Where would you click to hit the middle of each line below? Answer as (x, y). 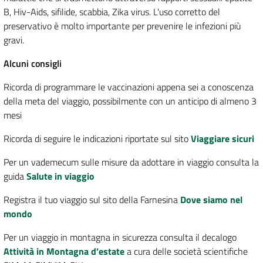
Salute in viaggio (60, 176)
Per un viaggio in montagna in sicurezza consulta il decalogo (120, 237)
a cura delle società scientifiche (186, 252)
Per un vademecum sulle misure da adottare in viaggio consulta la (131, 162)
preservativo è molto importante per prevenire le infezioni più (122, 26)
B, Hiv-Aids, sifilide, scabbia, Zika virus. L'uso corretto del (112, 12)
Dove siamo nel (211, 200)
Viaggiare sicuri (222, 139)
